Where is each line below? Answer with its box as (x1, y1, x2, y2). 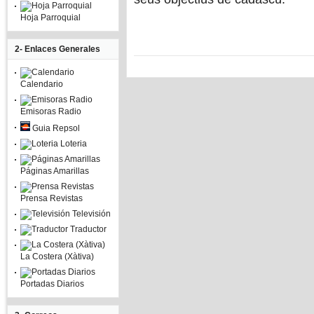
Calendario (20, 79, 63, 89)
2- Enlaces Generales (15, 44, 100, 54)
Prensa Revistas (20, 193, 83, 203)
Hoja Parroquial (20, 13, 81, 22)
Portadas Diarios (20, 279, 84, 289)
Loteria (58, 139, 87, 149)
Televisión (70, 209, 111, 219)
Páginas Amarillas (20, 166, 89, 176)
